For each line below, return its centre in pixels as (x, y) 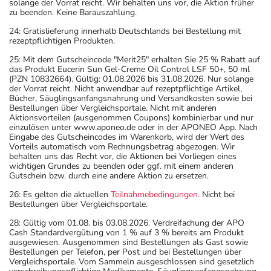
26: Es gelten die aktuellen (60, 194)
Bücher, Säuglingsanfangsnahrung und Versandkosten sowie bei (131, 98)
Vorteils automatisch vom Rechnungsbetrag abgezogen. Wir (122, 146)
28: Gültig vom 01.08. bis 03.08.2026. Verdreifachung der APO (127, 223)
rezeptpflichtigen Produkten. (62, 41)
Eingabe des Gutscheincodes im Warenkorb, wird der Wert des (127, 137)
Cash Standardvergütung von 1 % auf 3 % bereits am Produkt (126, 232)
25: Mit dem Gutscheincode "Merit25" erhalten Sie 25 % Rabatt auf (135, 59)
